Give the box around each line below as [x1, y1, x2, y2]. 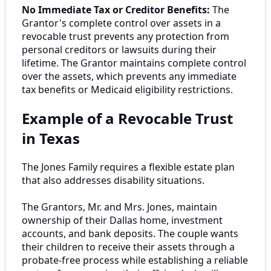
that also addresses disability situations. [22, 173, 204, 187]
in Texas [22, 128, 80, 148]
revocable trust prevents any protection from [22, 30, 229, 44]
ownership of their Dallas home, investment [22, 213, 223, 227]
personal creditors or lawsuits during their [22, 43, 217, 57]
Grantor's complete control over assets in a [22, 16, 221, 30]
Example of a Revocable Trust [22, 108, 233, 128]
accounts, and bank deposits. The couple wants [22, 226, 238, 240]
